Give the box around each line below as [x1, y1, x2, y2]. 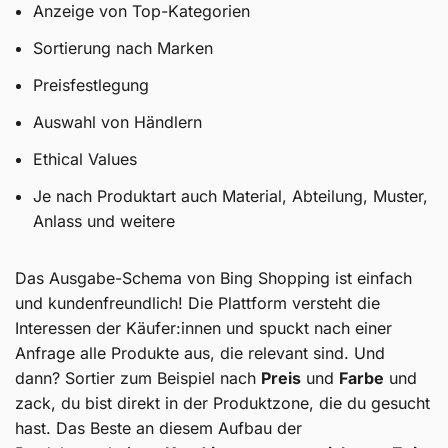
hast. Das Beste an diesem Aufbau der [15, 417, 302, 438]
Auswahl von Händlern [32, 111, 202, 132]
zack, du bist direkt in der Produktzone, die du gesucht [15, 392, 430, 413]
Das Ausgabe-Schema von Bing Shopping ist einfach [15, 267, 412, 288]
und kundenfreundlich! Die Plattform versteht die [15, 292, 380, 313]
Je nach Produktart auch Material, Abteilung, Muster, [32, 185, 428, 206]
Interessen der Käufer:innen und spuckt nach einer [15, 317, 392, 338]
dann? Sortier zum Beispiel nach [15, 367, 261, 388]
